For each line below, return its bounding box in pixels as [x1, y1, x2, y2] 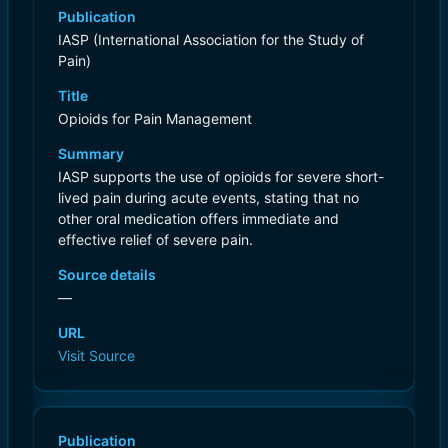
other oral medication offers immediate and [58, 209, 339, 227]
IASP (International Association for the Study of [58, 30, 364, 48]
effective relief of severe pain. [58, 230, 253, 248]
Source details [58, 265, 156, 283]
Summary [58, 144, 124, 162]
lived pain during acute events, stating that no [58, 188, 359, 206]
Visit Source [58, 346, 135, 364]
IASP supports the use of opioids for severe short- [58, 167, 384, 185]
